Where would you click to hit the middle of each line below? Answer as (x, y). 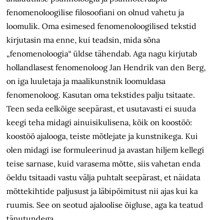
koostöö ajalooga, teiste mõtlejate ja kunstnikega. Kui (102, 136)
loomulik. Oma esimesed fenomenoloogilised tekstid (102, 26)
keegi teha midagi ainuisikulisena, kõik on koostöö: (99, 123)
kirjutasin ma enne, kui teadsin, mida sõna (83, 40)
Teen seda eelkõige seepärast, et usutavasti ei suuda (101, 109)
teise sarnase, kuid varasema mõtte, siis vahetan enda (104, 164)
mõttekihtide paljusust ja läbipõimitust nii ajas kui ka (102, 191)
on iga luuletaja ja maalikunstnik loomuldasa (86, 81)
